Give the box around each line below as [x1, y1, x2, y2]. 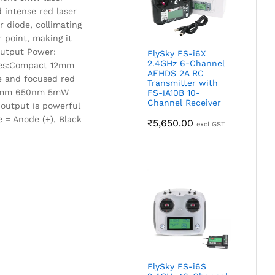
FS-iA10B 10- [147, 88, 201, 98]
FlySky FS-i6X [147, 48, 206, 59]
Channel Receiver [147, 98, 222, 108]
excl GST [196, 120, 226, 129]
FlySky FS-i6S [147, 261, 207, 271]
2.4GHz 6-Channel [147, 58, 225, 69]
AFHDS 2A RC [147, 68, 204, 79]
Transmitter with [147, 78, 219, 88]
